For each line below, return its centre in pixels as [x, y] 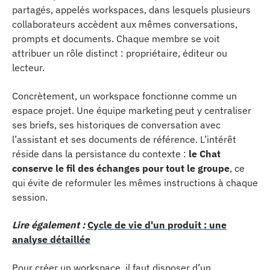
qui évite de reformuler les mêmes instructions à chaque [135, 182]
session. [30, 197]
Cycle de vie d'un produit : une [157, 225]
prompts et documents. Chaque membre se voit [116, 39]
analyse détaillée [51, 239]
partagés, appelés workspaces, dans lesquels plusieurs [131, 10]
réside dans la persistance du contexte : [100, 153]
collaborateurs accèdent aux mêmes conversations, [125, 24]
